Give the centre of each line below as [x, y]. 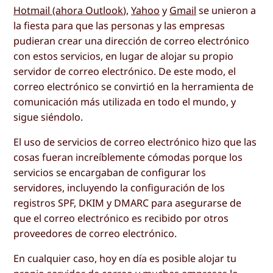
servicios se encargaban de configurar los [110, 172]
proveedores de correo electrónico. [95, 233]
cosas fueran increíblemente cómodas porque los [128, 157]
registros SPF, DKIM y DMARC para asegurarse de [128, 203]
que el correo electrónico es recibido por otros [121, 218]
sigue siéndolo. [48, 117]
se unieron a [226, 10]
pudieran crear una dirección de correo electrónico [132, 41]
